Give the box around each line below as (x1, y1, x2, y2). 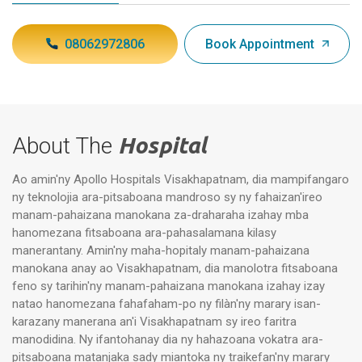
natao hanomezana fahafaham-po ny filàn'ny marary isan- (12, 296, 321, 311)
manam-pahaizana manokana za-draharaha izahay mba (12, 207, 309, 222)
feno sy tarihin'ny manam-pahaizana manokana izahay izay (12, 278, 325, 293)
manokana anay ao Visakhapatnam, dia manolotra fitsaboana (12, 260, 338, 276)
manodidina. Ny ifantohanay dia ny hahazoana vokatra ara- (12, 331, 323, 347)
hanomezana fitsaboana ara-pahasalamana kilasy (12, 225, 276, 240)
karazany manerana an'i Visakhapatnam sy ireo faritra (12, 314, 297, 329)
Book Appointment (205, 36, 314, 52)
